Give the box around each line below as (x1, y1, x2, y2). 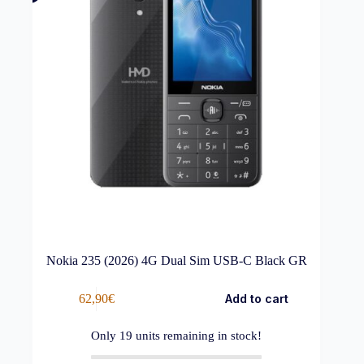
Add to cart (224, 292, 288, 306)
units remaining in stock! (132, 329, 262, 343)
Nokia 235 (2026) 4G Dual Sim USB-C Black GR (45, 253, 307, 268)
